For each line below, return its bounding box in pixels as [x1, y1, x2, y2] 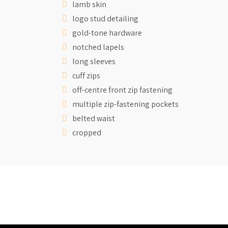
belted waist [72, 112, 115, 124]
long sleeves [72, 55, 116, 67]
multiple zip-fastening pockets [72, 98, 179, 109]
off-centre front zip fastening [72, 84, 173, 95]
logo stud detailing [72, 13, 138, 24]
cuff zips [72, 70, 100, 81]
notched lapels [72, 41, 124, 52]
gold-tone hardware [72, 27, 142, 38]
